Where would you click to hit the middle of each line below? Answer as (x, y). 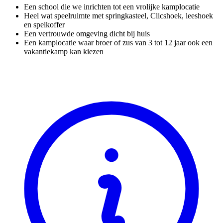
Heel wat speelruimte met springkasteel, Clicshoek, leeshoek (118, 15)
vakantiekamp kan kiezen (64, 51)
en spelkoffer (44, 24)
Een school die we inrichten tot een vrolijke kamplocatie (112, 6)
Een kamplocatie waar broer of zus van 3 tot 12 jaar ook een (118, 42)
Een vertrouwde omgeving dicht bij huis (87, 33)
